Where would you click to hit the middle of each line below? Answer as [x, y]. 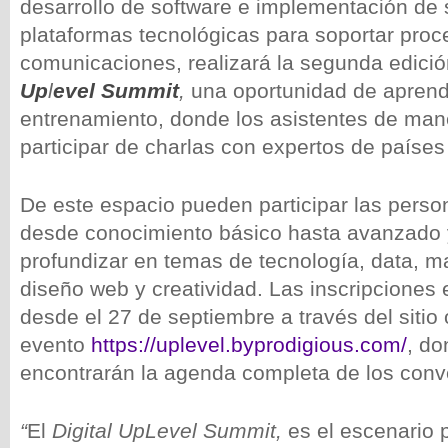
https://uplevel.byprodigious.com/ [249, 344]
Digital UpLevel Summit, [170, 430]
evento [55, 344]
